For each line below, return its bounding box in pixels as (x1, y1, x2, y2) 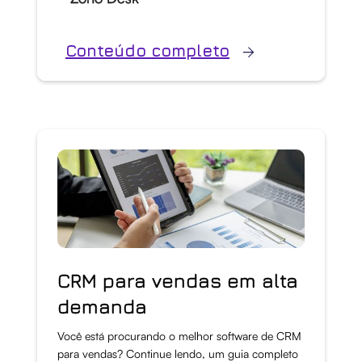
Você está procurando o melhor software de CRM (57, 328, 301, 343)
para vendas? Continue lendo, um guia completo (57, 346, 298, 360)
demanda (57, 294, 147, 318)
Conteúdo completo (65, 40, 229, 60)
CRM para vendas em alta (57, 268, 298, 292)
